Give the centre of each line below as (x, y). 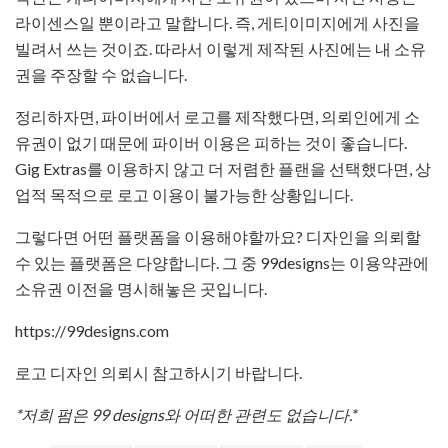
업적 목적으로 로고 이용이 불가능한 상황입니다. (184, 195)
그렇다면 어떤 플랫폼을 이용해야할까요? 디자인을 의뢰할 (218, 237)
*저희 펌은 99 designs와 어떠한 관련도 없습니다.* (185, 415)
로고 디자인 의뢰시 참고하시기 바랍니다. (158, 373)
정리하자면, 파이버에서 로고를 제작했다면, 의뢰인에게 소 (217, 117)
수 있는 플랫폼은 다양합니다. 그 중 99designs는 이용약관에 (222, 263)
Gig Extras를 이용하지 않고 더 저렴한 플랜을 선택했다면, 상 (223, 169)
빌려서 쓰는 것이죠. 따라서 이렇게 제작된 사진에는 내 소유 (220, 49)
